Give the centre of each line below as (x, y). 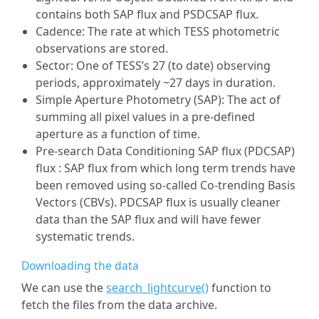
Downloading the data (80, 266)
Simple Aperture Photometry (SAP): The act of (158, 100)
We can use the (64, 288)
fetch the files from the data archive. (119, 305)
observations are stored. (102, 48)
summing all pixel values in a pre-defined (145, 117)
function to (240, 288)
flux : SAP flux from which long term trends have (166, 168)
